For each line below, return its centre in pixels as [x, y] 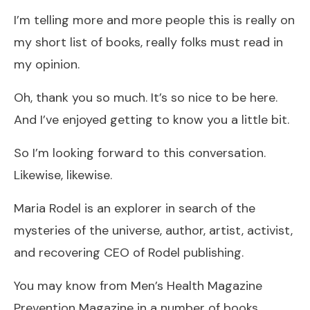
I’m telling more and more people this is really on [154, 20]
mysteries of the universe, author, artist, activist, [153, 230]
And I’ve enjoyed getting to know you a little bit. [152, 119]
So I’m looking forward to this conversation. [140, 153]
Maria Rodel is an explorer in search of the [135, 208]
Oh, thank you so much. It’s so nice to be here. [146, 97]
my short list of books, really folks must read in [148, 42]
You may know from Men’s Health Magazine [138, 285]
